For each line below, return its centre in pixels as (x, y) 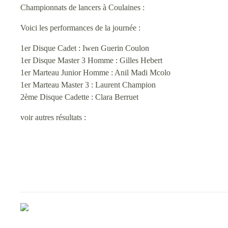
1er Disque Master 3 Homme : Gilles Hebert (91, 60)
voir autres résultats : (53, 117)
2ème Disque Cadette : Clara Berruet (79, 97)
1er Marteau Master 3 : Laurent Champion (88, 85)
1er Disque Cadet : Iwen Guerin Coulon (85, 48)
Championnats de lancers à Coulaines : (82, 7)
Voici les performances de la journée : (80, 28)
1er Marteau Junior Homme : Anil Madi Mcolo (95, 73)
